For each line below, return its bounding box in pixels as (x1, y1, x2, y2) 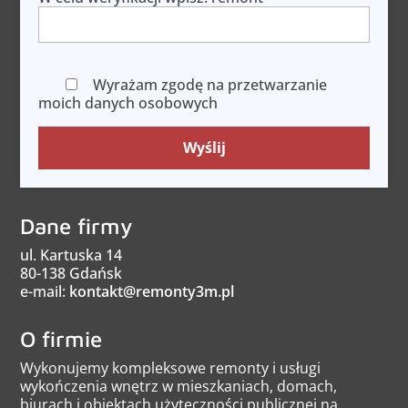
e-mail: (20, 281, 70, 302)
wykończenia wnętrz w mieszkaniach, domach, (20, 376, 338, 397)
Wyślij (182, 138, 226, 158)
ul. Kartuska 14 (20, 245, 123, 266)
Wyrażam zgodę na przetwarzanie (89, 75, 328, 96)
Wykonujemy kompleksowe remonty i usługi (20, 358, 321, 379)
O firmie (20, 326, 103, 352)
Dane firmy (20, 213, 134, 240)
